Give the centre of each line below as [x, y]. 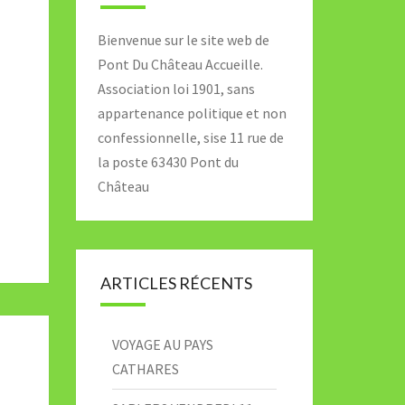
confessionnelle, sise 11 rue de [190, 137]
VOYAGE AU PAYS [162, 344]
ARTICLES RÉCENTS [176, 283]
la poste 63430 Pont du [168, 162]
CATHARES [145, 369]
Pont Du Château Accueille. [180, 64]
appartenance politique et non [192, 113]
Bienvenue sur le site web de [183, 40]
